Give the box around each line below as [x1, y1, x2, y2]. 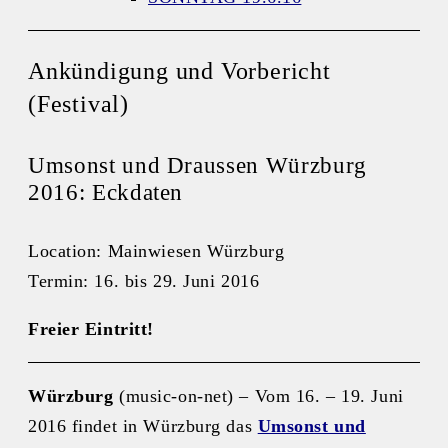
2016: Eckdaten [28, 179, 184, 205]
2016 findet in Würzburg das [28, 416, 258, 437]
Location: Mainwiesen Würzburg [28, 241, 285, 262]
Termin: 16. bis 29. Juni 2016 [28, 271, 260, 292]
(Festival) [28, 91, 130, 118]
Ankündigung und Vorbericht [28, 58, 331, 85]
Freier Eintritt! [28, 319, 154, 340]
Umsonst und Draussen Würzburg [28, 152, 367, 178]
